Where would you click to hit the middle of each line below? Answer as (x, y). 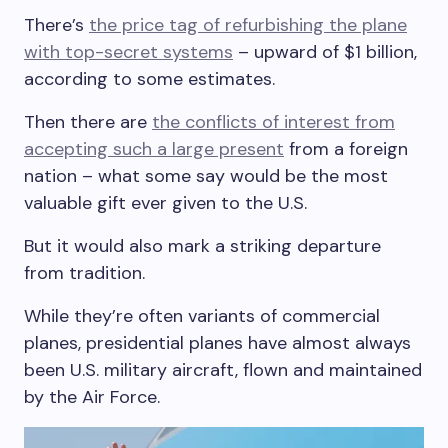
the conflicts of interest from (273, 122)
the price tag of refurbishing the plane (248, 25)
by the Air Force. (92, 397)
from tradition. (84, 273)
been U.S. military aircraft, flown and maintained (223, 370)
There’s (56, 25)
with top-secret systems (128, 52)
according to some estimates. (149, 79)
